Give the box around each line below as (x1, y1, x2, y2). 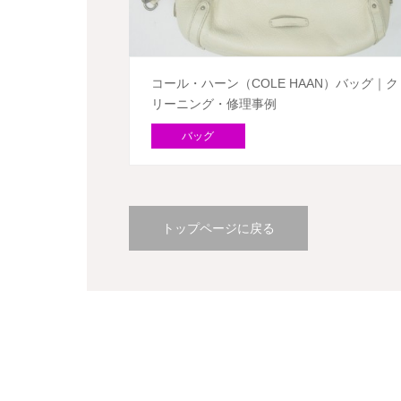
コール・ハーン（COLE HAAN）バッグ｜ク (150, 75, 398, 90)
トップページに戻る (161, 220, 275, 235)
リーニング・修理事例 (150, 96, 277, 111)
